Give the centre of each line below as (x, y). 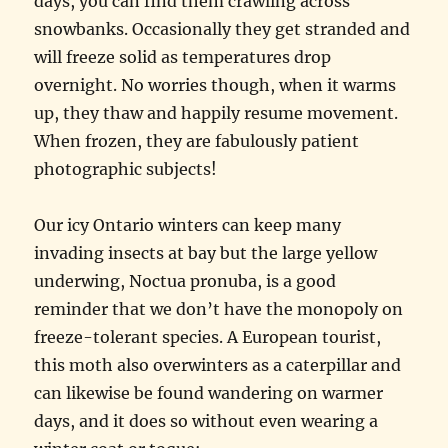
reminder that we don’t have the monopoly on (219, 309)
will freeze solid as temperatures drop (183, 57)
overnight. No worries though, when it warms (215, 85)
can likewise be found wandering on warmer (209, 393)
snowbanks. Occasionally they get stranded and (222, 29)
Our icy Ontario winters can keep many (188, 225)
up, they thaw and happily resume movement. (216, 113)
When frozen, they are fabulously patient (197, 141)
